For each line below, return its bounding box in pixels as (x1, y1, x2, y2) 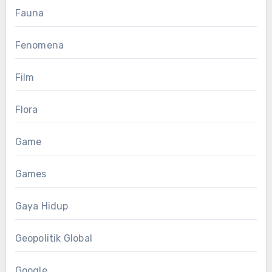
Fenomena (15, 39, 64, 51)
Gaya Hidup (15, 200, 69, 212)
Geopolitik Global (15, 232, 92, 244)
